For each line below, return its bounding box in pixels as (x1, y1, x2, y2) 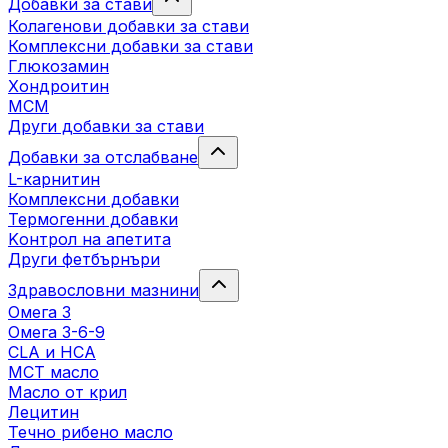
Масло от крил (8, 382, 127, 403)
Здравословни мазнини (8, 280, 199, 301)
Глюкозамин (8, 56, 109, 77)
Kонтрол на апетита (8, 229, 171, 250)
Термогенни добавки (8, 209, 178, 230)
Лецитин (8, 402, 79, 423)
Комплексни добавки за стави (8, 36, 253, 57)
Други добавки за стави (8, 116, 204, 137)
